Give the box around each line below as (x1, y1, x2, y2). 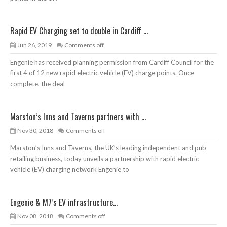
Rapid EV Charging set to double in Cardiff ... (10, 25, 148, 37)
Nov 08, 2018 (17, 212, 53, 220)
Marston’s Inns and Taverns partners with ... (10, 110, 146, 123)
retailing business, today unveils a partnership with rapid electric (10, 155, 199, 163)
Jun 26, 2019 (17, 41, 52, 49)
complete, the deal (10, 80, 65, 88)
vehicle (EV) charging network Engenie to (10, 165, 129, 174)
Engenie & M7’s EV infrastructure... (10, 196, 118, 209)
